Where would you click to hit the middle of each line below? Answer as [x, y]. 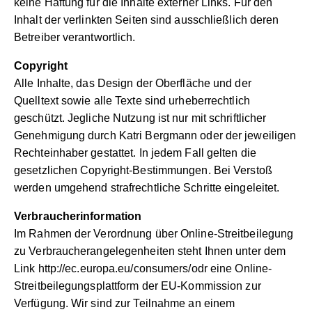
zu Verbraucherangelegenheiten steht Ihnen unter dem [150, 251]
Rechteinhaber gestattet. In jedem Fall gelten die [135, 153]
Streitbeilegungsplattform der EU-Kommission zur [138, 286]
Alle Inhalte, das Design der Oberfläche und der [133, 84]
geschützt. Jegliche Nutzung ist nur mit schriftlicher [140, 118]
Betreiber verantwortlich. [75, 38]
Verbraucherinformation [78, 217]
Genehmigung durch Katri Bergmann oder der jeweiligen [155, 136]
